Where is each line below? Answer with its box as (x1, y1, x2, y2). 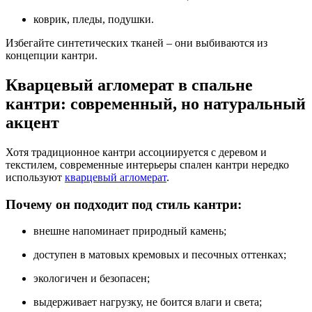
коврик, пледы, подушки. (33, 13, 154, 26)
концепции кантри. (6, 49, 97, 62)
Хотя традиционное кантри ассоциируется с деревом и (6, 146, 267, 158)
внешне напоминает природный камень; (33, 225, 226, 237)
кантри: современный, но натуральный (6, 94, 306, 113)
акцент (6, 113, 59, 132)
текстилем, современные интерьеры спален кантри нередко (6, 158, 289, 171)
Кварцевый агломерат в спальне (6, 75, 253, 94)
